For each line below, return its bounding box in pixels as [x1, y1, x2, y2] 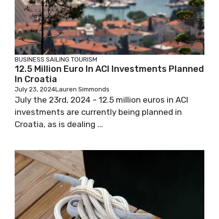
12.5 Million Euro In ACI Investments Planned [15, 64, 204, 74]
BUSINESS [15, 56, 44, 63]
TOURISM [71, 56, 97, 63]
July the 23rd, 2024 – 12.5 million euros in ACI [15, 95, 188, 105]
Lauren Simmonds [55, 86, 109, 93]
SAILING [46, 56, 69, 63]
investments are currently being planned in [15, 107, 182, 117]
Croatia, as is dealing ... [15, 119, 103, 129]
